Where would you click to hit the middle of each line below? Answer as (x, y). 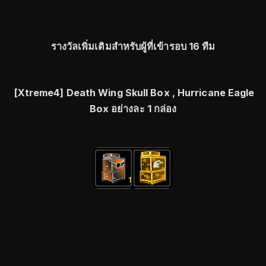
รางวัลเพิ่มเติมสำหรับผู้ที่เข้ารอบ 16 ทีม (133, 46)
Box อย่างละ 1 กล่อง (133, 108)
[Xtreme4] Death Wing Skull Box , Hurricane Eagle (133, 92)
